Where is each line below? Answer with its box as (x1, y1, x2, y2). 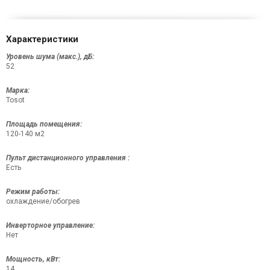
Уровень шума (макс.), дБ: (6, 52, 94, 61)
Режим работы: (6, 187, 60, 196)
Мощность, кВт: (6, 255, 60, 264)
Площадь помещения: (6, 120, 82, 129)
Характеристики (6, 34, 78, 45)
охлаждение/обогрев (6, 197, 80, 206)
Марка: (6, 86, 30, 95)
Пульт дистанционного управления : (6, 154, 130, 163)
